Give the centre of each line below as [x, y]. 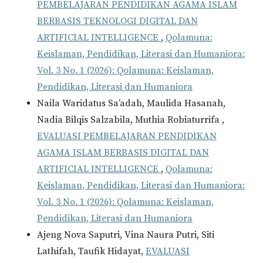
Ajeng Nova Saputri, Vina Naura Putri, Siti [125, 235]
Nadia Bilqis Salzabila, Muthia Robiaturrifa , [130, 119]
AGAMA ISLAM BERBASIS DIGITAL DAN [123, 152]
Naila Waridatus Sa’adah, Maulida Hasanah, [131, 103]
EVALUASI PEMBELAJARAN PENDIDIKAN [127, 136]
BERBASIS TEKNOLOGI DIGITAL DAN [117, 21]
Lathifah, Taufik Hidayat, [91, 251]
